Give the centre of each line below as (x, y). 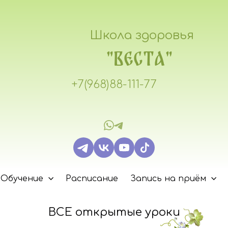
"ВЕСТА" (139, 59)
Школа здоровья (142, 36)
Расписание (92, 178)
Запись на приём (168, 178)
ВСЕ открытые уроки (114, 212)
